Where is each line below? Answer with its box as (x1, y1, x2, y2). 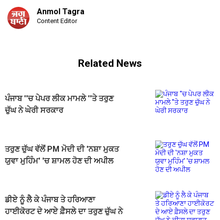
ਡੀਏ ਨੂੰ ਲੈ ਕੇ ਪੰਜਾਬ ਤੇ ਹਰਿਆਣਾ (5, 195, 95, 205)
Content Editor (37, 17, 77, 25)
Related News (78, 57, 142, 69)
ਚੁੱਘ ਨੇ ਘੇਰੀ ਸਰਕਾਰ (5, 106, 63, 115)
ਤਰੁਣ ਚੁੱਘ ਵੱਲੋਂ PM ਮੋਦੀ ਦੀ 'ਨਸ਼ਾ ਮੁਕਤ (5, 144, 119, 154)
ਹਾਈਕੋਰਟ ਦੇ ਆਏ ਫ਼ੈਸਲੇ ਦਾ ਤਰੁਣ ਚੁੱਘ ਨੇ (5, 207, 123, 217)
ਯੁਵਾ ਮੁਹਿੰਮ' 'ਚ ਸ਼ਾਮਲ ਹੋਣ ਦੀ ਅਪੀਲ (5, 156, 113, 166)
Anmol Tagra (37, 7, 84, 17)
